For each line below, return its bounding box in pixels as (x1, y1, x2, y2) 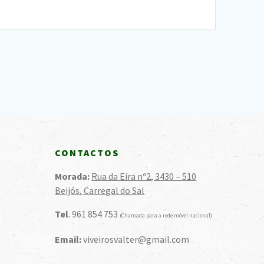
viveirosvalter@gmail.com (81, 233, 190, 245)
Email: (55, 233, 82, 245)
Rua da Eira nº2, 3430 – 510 (91, 170, 197, 182)
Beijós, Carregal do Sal (55, 184, 145, 196)
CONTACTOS (55, 147, 120, 159)
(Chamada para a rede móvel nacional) (120, 212, 213, 219)
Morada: (55, 170, 90, 182)
